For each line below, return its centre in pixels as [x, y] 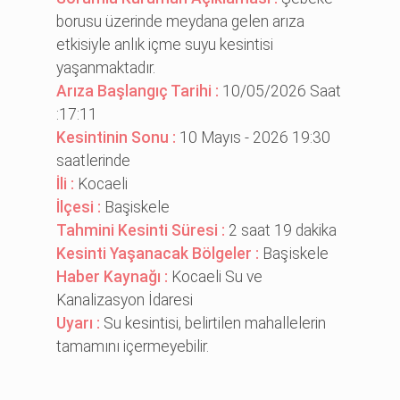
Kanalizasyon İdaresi [125, 300]
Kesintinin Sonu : [118, 137]
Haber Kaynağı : [114, 276]
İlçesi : [81, 207]
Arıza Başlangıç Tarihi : [140, 91]
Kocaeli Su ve [217, 276]
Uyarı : [80, 323]
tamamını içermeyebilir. [133, 346]
